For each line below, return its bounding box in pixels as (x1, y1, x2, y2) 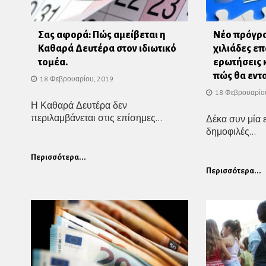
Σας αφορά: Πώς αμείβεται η (38, 30, 166, 40)
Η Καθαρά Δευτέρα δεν (31, 99, 127, 111)
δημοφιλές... (206, 125, 256, 137)
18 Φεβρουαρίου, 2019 (40, 74, 113, 83)
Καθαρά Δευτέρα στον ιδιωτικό (38, 43, 176, 54)
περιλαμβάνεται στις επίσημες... (31, 112, 162, 123)
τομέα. (38, 57, 68, 68)
